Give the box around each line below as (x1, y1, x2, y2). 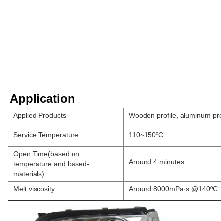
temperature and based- (13, 159, 89, 168)
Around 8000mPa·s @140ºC (129, 184, 218, 193)
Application (10, 91, 75, 105)
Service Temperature (13, 130, 78, 139)
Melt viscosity (13, 184, 55, 193)
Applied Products (13, 111, 66, 119)
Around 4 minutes (129, 157, 184, 166)
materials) (13, 169, 44, 178)
